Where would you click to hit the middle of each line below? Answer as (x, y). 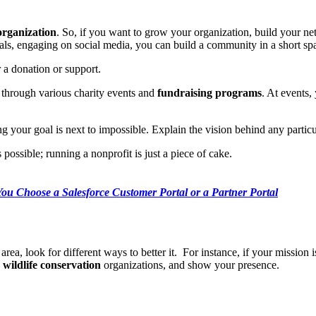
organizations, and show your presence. (192, 265)
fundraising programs (209, 93)
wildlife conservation (52, 265)
